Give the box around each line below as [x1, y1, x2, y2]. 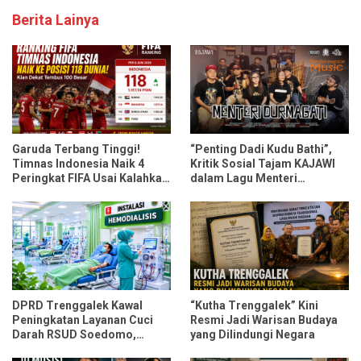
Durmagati [190, 185, 247, 199]
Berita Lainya [12, 10, 99, 28]
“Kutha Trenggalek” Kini [190, 299, 318, 313]
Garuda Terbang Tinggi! [12, 142, 140, 156]
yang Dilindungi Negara [190, 328, 315, 342]
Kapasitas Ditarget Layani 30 [12, 342, 164, 356]
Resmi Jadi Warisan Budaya [190, 313, 338, 327]
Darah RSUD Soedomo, [12, 328, 136, 342]
